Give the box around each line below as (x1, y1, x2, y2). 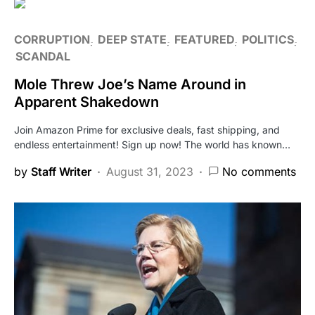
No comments (222, 164, 296, 179)
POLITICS (242, 32, 294, 46)
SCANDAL (15, 49, 70, 63)
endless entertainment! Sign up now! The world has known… (14, 138, 290, 150)
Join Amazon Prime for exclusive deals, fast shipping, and (14, 123, 280, 136)
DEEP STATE (98, 32, 167, 46)
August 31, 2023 (106, 164, 193, 179)
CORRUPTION (14, 32, 90, 46)
